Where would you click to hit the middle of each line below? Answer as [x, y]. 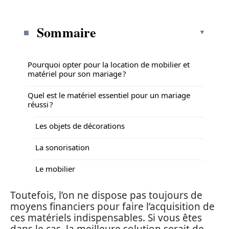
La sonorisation [62, 147]
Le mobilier [55, 169]
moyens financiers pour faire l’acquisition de [112, 207]
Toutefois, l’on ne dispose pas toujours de [106, 195]
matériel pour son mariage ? [77, 74]
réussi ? [40, 104]
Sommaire [67, 32]
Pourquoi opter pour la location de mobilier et [109, 64]
